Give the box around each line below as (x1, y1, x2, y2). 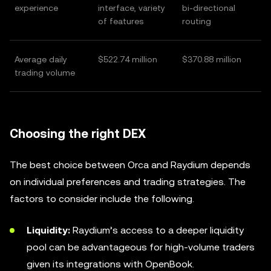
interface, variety (98, 3, 165, 13)
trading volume (15, 68, 75, 78)
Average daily (15, 54, 67, 65)
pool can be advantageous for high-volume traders (27, 241, 255, 253)
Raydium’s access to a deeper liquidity (70, 224, 244, 237)
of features (98, 16, 143, 27)
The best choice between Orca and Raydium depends (10, 159, 250, 171)
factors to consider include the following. (10, 193, 194, 205)
